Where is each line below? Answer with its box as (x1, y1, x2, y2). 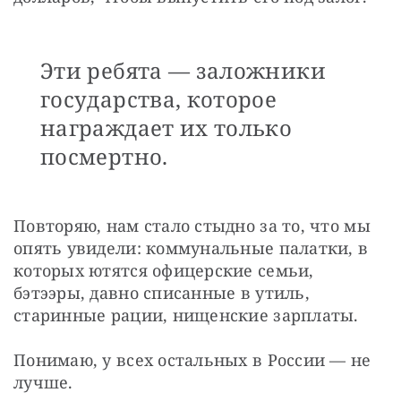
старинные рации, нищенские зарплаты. (13, 303, 359, 326)
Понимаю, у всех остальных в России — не (13, 348, 371, 371)
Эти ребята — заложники (40, 55, 326, 85)
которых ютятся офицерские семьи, (13, 259, 314, 281)
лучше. (13, 371, 73, 393)
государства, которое (40, 83, 277, 114)
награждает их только (40, 112, 293, 142)
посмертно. (40, 141, 168, 171)
